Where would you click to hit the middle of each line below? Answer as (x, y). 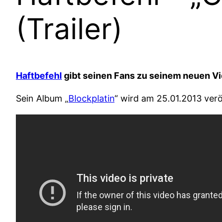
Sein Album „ (42, 98)
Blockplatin (91, 98)
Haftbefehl (39, 75)
